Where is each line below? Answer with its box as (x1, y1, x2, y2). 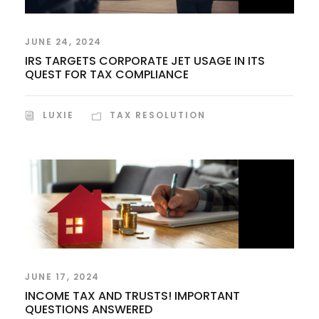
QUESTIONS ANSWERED (25, 300, 152, 318)
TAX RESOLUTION (110, 108, 206, 121)
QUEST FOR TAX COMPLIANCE (25, 66, 189, 83)
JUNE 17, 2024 (25, 270, 100, 283)
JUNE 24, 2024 (25, 35, 102, 48)
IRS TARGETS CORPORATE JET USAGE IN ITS (25, 52, 265, 69)
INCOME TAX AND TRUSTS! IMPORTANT (25, 287, 240, 304)
